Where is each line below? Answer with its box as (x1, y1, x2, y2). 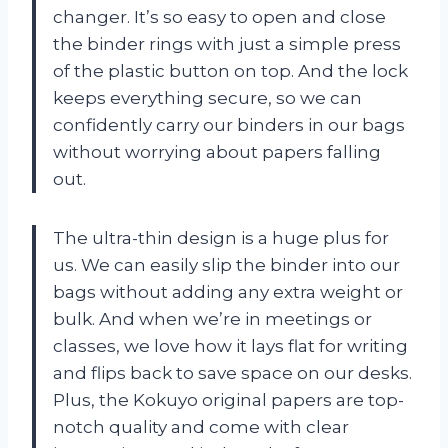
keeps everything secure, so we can (53, 88, 362, 109)
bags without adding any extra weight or (53, 282, 403, 303)
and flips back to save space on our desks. (53, 363, 412, 384)
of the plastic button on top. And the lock (53, 61, 408, 82)
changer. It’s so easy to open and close (53, 7, 386, 28)
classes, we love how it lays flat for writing (53, 336, 408, 357)
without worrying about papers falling (53, 142, 381, 163)
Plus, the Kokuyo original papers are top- (53, 390, 404, 411)
